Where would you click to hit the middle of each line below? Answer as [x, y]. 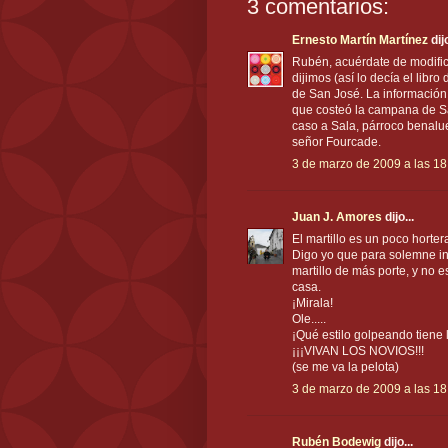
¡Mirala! [312, 303]
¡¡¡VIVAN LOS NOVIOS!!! [358, 351]
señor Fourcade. [336, 142]
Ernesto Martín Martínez [360, 40]
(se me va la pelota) [345, 367]
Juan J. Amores [337, 217]
